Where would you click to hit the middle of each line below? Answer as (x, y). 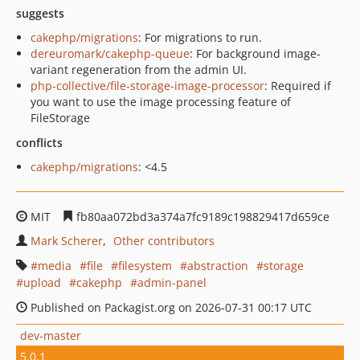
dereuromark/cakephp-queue (110, 53)
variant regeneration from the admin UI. (139, 70)
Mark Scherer (67, 241)
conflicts (39, 143)
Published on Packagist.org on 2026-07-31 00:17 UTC (170, 307)
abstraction (218, 266)
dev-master (51, 335)
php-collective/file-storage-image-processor (147, 86)
